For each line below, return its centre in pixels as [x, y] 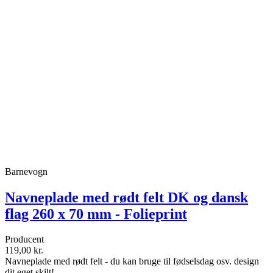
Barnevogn [26, 171]
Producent [24, 239]
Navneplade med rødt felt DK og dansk [126, 197]
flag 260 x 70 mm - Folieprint [96, 214]
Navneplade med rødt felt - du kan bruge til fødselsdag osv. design [132, 261]
